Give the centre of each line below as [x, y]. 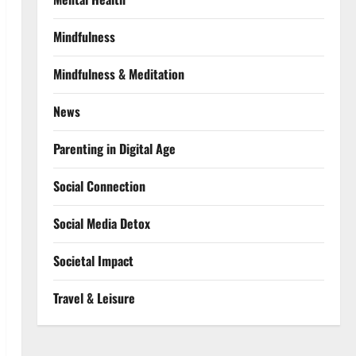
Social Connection [99, 186]
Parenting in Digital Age [114, 149]
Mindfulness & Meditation [118, 74]
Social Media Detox [101, 223]
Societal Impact [93, 261]
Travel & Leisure [94, 298]
